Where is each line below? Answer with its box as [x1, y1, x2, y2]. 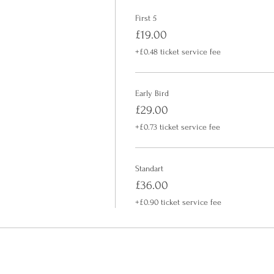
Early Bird [135, 89, 169, 98]
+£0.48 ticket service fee [135, 47, 221, 56]
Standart [135, 164, 163, 173]
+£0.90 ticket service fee [135, 198, 221, 207]
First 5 [135, 13, 157, 23]
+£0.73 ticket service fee [135, 122, 220, 131]
